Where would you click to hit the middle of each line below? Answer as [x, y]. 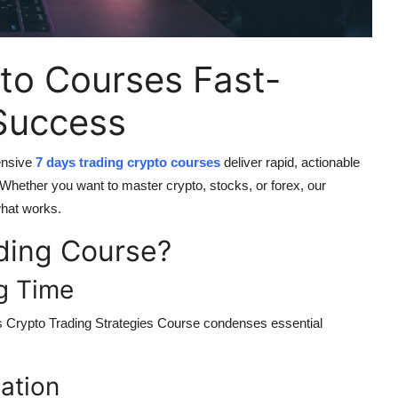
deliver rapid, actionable [290, 163]
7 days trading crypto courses [128, 163]
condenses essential [261, 323]
